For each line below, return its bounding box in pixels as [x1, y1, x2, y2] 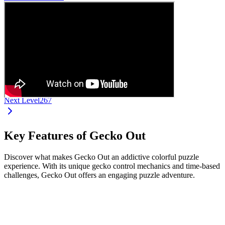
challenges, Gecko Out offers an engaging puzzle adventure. [4, 170, 195, 179]
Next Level [4, 95, 40, 104]
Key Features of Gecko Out [4, 129, 146, 142]
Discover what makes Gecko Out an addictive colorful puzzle [4, 152, 199, 161]
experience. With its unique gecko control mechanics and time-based [4, 161, 220, 170]
